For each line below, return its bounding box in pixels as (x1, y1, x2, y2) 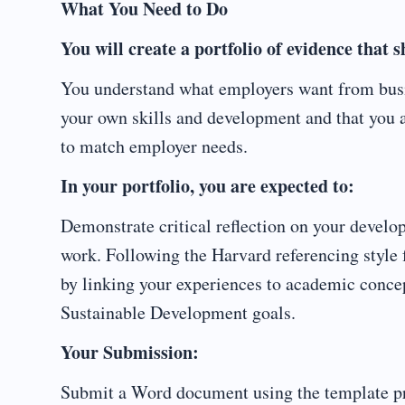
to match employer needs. (61, 134, 248, 158)
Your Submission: (61, 339, 199, 365)
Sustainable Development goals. (61, 300, 296, 325)
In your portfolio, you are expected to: (61, 173, 354, 199)
